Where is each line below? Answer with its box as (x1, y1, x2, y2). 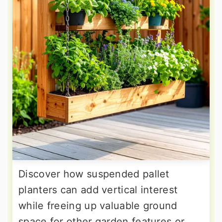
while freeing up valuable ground (18, 199, 177, 212)
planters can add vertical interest (18, 183, 178, 196)
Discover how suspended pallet (18, 167, 169, 180)
